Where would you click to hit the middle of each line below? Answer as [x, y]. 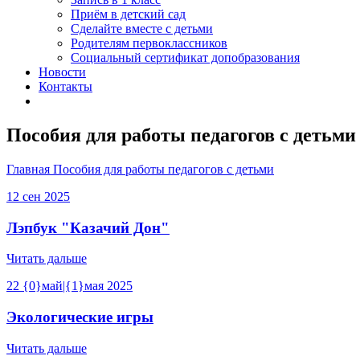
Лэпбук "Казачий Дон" [88, 227]
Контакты [65, 86]
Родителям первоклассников [149, 43]
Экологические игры [80, 317]
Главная [30, 169]
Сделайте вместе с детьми [142, 29]
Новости [62, 72]
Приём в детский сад [128, 14]
